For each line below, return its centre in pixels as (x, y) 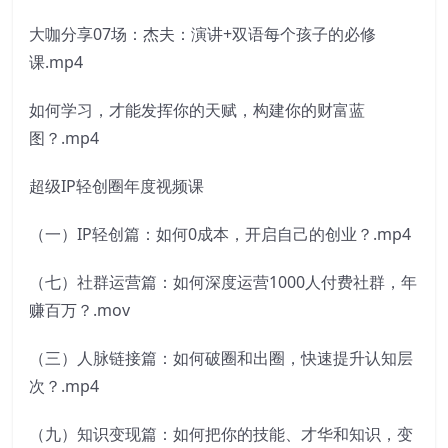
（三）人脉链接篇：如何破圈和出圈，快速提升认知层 (221, 358)
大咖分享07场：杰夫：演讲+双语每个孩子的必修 (202, 34)
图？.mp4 (64, 138)
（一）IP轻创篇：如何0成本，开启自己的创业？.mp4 (220, 234)
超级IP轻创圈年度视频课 (116, 186)
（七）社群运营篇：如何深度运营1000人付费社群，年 (223, 282)
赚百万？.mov (79, 310)
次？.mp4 (64, 386)
